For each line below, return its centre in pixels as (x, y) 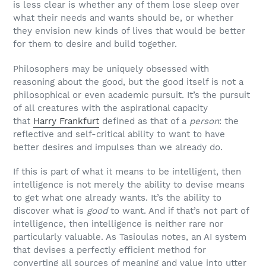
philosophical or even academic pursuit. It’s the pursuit (132, 95)
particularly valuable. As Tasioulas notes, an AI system (130, 237)
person (204, 121)
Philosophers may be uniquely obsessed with (111, 69)
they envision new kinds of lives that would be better (129, 31)
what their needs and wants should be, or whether (123, 18)
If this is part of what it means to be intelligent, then (127, 172)
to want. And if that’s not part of (178, 211)
